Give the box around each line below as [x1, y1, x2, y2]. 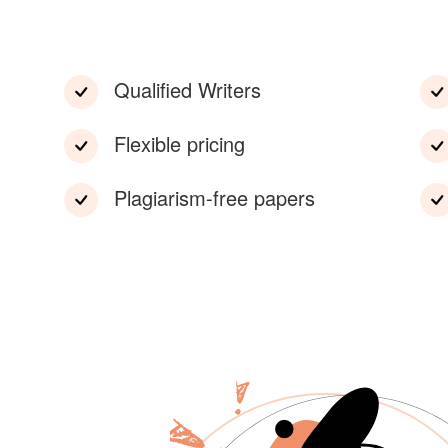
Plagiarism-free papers [114, 183, 315, 212]
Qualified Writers [114, 75, 261, 104]
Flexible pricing [114, 129, 245, 158]
